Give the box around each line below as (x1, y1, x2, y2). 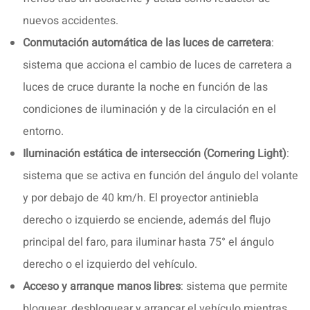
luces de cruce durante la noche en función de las (23, 78, 268, 95)
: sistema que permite (181, 277, 288, 295)
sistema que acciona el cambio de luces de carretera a (23, 56, 292, 73)
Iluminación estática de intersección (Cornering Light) (23, 145, 286, 162)
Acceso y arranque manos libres (23, 277, 181, 295)
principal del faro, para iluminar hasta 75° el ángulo (23, 233, 274, 250)
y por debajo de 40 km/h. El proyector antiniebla (23, 189, 259, 206)
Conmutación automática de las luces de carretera (23, 34, 271, 51)
